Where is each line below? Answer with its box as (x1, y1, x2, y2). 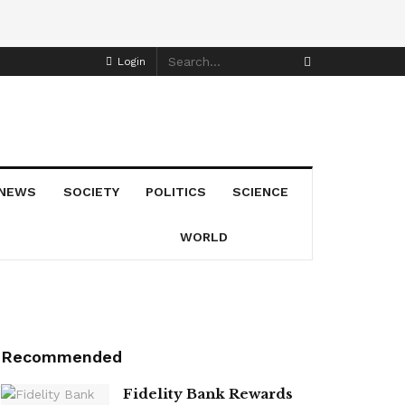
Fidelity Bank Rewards (123, 384, 293, 402)
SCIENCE (232, 184, 289, 199)
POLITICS (146, 184, 207, 199)
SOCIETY (62, 184, 119, 199)
